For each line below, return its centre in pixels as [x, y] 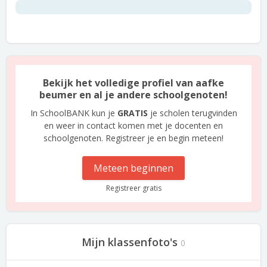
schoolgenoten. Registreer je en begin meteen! [133, 138]
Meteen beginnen [133, 168]
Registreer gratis [133, 188]
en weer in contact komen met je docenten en [133, 125]
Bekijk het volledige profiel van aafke [133, 83]
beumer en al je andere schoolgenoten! [133, 95]
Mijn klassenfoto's [130, 242]
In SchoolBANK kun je [74, 113]
